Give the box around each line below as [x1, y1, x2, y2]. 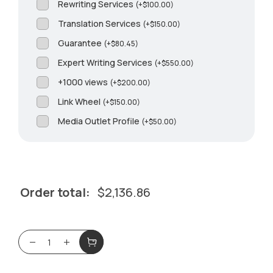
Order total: [20, 184, 91, 201]
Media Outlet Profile [58, 115, 142, 127]
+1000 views [58, 76, 110, 88]
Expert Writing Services [58, 57, 155, 69]
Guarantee [58, 37, 104, 49]
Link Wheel [58, 96, 103, 108]
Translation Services [58, 18, 143, 30]
